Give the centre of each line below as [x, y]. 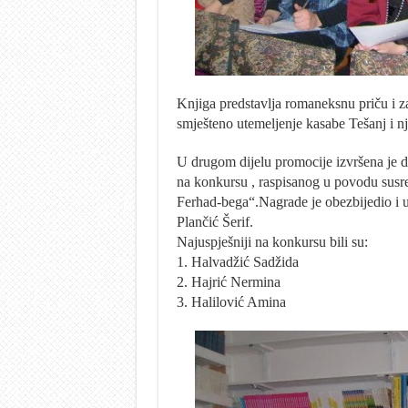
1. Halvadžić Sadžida [237, 261]
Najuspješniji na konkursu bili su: [272, 241]
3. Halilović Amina [231, 301]
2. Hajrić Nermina [228, 281]
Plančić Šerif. [214, 221]
